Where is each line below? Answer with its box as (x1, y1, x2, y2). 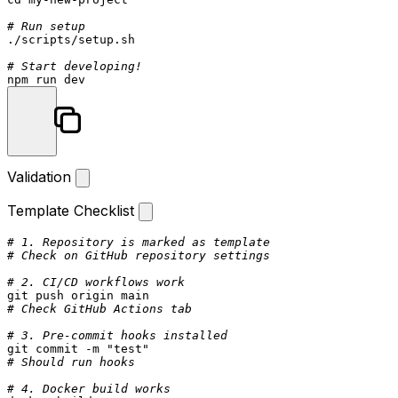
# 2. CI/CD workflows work (7, 275, 185, 289)
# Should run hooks (7, 355, 135, 369)
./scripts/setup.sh (7, 33, 135, 46)
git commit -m (7, 342, 107, 355)
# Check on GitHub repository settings (7, 249, 270, 262)
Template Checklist (7, 202, 139, 219)
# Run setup (7, 20, 85, 33)
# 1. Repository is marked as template (7, 235, 270, 249)
